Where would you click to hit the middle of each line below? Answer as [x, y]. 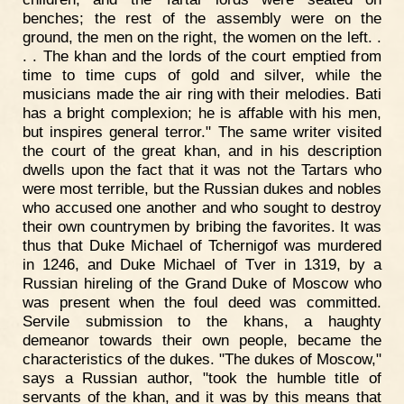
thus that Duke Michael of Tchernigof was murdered [202, 245]
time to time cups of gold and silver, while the [202, 74]
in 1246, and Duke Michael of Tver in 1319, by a [202, 264]
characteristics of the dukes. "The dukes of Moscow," [202, 358]
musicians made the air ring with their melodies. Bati [202, 93]
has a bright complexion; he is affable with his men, [202, 112]
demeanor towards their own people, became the [202, 340]
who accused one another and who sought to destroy [202, 207]
